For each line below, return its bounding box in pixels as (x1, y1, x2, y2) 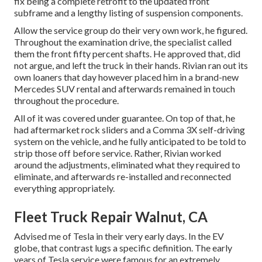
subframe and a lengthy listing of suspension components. (14, 6, 243, 18)
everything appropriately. (14, 182, 115, 194)
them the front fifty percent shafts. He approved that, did (14, 47, 240, 59)
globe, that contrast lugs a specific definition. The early (14, 242, 232, 253)
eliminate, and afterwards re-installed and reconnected (14, 170, 231, 182)
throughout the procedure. (14, 94, 119, 106)
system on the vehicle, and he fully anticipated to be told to (14, 135, 246, 147)
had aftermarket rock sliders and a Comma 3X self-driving (14, 123, 245, 135)
